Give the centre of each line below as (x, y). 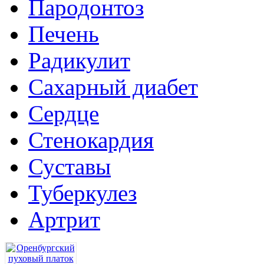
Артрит (64, 220)
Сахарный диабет (113, 87)
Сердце (64, 113)
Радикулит (79, 60)
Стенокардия (91, 140)
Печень (64, 34)
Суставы (70, 166)
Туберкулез (82, 193)
